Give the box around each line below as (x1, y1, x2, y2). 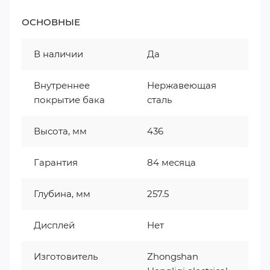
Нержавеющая (147, 79, 216, 91)
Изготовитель (34, 250, 98, 262)
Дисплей (34, 219, 75, 231)
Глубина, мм (34, 187, 90, 199)
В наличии (34, 48, 83, 60)
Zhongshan (147, 250, 198, 262)
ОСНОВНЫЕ (22, 16, 80, 28)
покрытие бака (34, 93, 105, 105)
